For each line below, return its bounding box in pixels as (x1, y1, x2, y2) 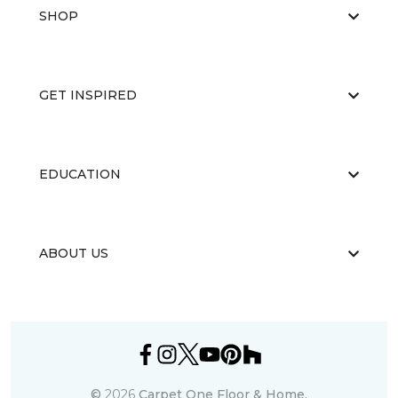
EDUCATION (39, 166, 121, 182)
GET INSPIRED (39, 87, 137, 103)
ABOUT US (39, 245, 108, 261)
